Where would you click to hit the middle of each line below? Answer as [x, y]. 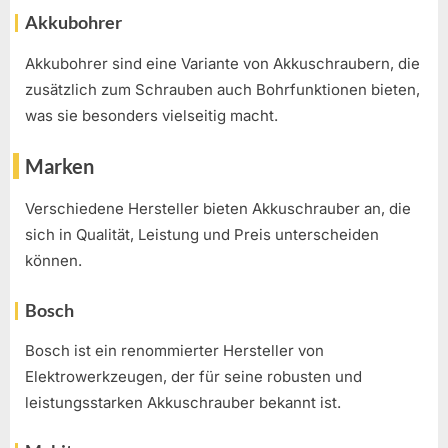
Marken [59, 166]
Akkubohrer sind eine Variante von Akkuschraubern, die [222, 63]
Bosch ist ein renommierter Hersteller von [174, 350]
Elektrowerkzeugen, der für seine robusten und [193, 376]
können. [53, 261]
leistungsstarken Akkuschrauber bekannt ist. [183, 402]
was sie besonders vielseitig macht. [151, 115]
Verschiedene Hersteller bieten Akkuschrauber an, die [218, 209]
